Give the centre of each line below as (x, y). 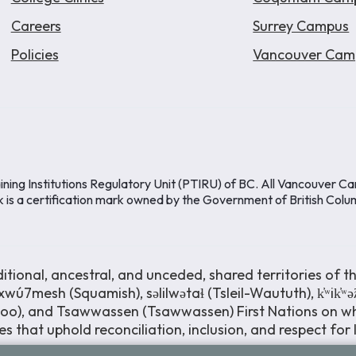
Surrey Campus (301, 26)
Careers (36, 26)
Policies (35, 54)
